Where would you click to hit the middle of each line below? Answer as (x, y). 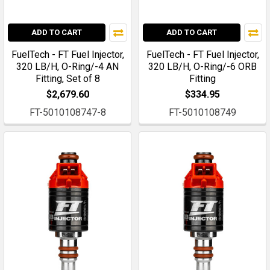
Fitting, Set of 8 (67, 78)
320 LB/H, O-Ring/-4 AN (67, 66)
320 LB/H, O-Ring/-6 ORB (202, 66)
